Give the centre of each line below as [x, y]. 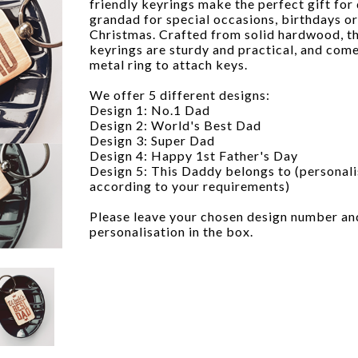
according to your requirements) [190, 185]
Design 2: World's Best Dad [175, 125]
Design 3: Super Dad [152, 140]
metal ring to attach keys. [169, 64]
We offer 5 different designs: [180, 94]
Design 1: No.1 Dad [150, 109]
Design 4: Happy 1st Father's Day [194, 155]
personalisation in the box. [171, 231]
